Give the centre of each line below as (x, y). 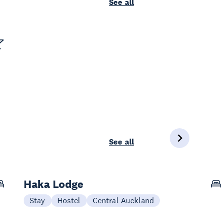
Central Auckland (123, 200)
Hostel (69, 200)
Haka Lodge (54, 184)
